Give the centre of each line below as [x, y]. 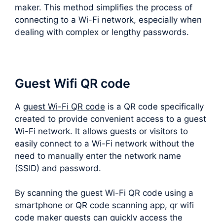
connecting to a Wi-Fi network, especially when [108, 19]
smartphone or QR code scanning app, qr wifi [104, 205]
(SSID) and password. [58, 168]
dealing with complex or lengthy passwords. [102, 32]
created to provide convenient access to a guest [110, 119]
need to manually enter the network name [98, 156]
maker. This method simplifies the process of [104, 7]
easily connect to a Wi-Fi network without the [105, 143]
